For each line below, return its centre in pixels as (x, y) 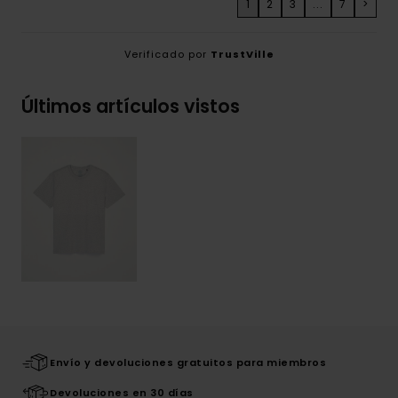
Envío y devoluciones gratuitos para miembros (188, 362)
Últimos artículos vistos (131, 107)
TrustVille (242, 55)
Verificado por (167, 55)
